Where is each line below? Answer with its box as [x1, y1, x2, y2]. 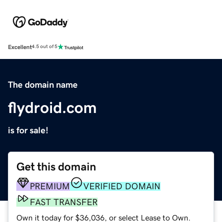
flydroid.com [8, 99, 97, 115]
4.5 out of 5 [32, 44, 57, 50]
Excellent [8, 44, 32, 50]
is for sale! [8, 125, 49, 135]
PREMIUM [30, 181, 70, 191]
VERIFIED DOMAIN [83, 181, 161, 191]
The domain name [8, 80, 78, 89]
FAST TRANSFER [30, 197, 98, 207]
